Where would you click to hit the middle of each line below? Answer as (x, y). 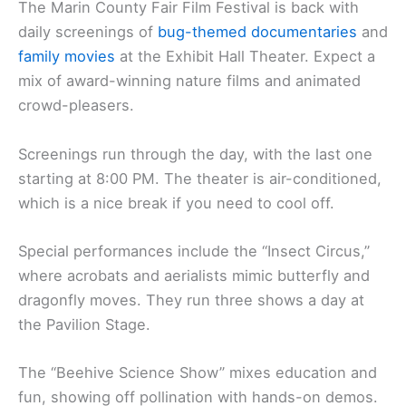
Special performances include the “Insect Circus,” (194, 251)
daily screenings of (88, 32)
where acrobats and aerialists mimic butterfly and (194, 275)
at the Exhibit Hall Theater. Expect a (245, 57)
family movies (67, 57)
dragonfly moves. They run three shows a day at (191, 300)
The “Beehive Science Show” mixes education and (198, 373)
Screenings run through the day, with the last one (195, 154)
